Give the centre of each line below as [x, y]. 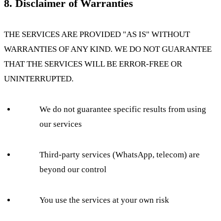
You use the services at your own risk [104, 200]
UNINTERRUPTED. [39, 79]
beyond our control [73, 170]
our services [61, 124]
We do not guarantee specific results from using [123, 110]
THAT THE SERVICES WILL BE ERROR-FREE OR [93, 64]
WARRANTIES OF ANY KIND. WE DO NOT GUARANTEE [108, 49]
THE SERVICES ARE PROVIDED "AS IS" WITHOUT [97, 35]
